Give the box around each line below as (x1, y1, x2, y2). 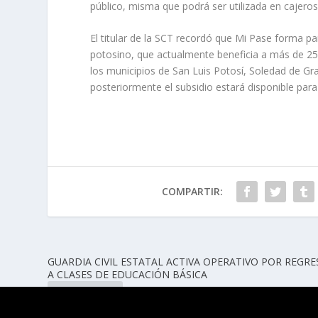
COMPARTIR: (161, 185, 223, 199)
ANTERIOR (64, 288, 115, 302)
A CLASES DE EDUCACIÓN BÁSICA (48, 268, 208, 282)
